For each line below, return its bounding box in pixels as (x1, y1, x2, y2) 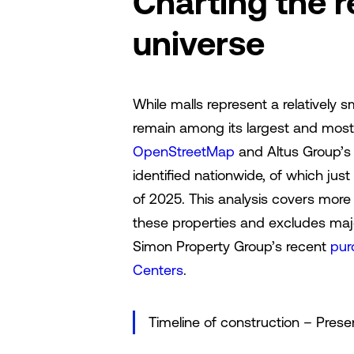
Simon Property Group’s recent (133, 238, 330, 254)
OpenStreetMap (133, 143, 235, 160)
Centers (133, 262, 183, 278)
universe (133, 24, 265, 62)
